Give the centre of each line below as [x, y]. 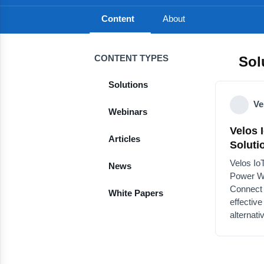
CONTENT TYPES [133, 58]
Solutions [129, 85]
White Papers [138, 193]
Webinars [129, 112]
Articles [126, 139]
